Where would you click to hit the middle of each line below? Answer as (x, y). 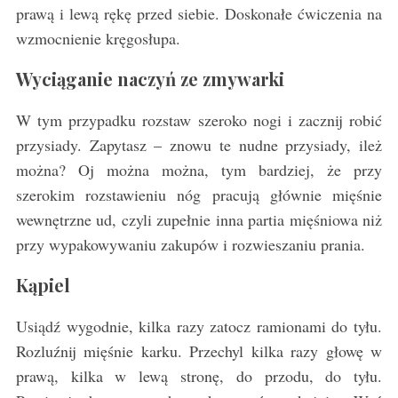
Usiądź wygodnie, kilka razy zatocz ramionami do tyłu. (199, 326)
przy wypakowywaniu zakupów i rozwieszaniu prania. (190, 244)
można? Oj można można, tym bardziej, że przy (199, 169)
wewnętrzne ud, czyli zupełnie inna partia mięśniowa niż (199, 219)
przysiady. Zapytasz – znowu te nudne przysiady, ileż (199, 144)
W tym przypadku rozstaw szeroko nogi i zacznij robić (199, 119)
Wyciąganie (64, 78)
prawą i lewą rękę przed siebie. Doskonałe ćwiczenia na (199, 13)
